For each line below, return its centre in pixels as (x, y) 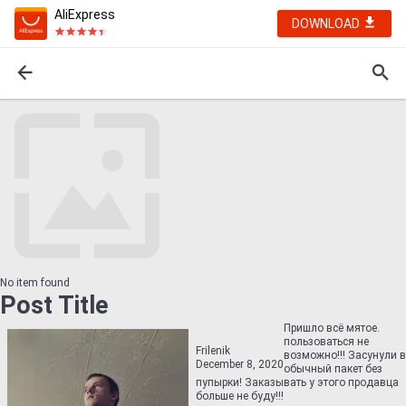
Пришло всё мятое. (332, 328)
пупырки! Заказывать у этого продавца (297, 382)
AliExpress (85, 14)
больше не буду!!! (240, 396)
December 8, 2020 (240, 364)
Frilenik (213, 351)
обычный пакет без (333, 369)
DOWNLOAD (327, 24)
